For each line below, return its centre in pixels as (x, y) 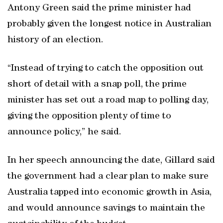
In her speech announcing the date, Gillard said (111, 161)
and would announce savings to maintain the (106, 209)
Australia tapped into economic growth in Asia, (110, 193)
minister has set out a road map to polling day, (108, 101)
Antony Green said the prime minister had (99, 8)
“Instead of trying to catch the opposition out (106, 69)
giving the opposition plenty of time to (89, 116)
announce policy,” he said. (64, 132)
